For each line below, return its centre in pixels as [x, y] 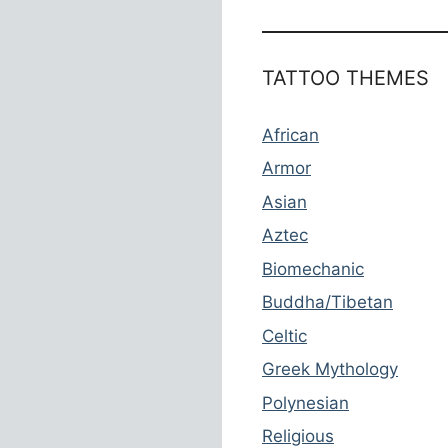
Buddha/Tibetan [327, 302]
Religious [298, 436]
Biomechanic [313, 268]
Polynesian [305, 402]
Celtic [284, 335]
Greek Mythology [330, 369]
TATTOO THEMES [345, 77]
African [290, 134]
